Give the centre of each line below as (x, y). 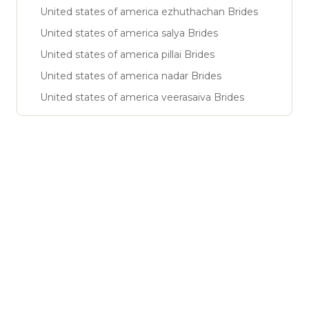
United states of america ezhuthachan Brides (149, 11)
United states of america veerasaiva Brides (142, 97)
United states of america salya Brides (129, 33)
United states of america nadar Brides (131, 76)
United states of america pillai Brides (127, 54)
